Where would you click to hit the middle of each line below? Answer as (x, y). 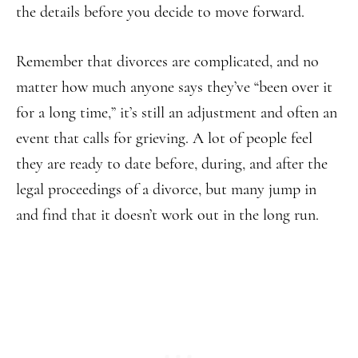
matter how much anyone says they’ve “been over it (174, 87)
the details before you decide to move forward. (160, 12)
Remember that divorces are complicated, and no (167, 62)
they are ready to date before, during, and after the (172, 164)
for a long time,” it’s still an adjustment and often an (177, 113)
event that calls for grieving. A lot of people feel (164, 138)
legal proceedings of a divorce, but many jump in (166, 189)
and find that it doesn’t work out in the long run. (167, 215)
